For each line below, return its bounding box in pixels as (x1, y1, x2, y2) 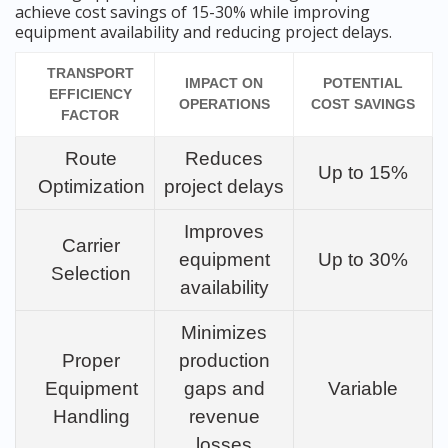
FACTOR (61, 107, 120, 124)
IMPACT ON (185, 75, 263, 92)
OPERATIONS (178, 96, 270, 113)
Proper (62, 350, 121, 372)
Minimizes (181, 322, 267, 344)
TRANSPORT (46, 65, 134, 82)
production (178, 350, 270, 372)
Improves (184, 221, 264, 243)
